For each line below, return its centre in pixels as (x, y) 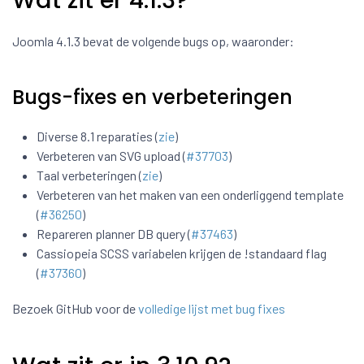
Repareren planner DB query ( (114, 234)
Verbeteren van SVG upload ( (111, 156)
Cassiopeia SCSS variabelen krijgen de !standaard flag (182, 253)
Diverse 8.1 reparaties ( (97, 136)
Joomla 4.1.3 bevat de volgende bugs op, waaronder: (153, 41)
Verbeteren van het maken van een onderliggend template (190, 195)
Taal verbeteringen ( (89, 175)
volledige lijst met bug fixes (212, 309)
